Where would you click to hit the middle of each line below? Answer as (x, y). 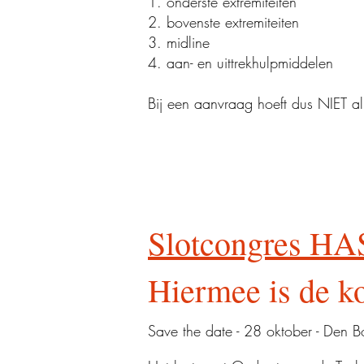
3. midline (179, 42)
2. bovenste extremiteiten (223, 22)
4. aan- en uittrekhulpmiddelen (240, 63)
